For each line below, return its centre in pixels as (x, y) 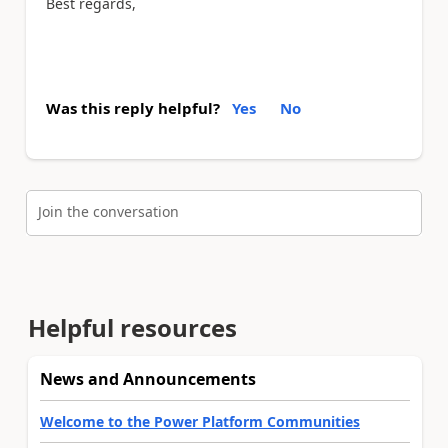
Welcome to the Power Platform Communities (200, 422)
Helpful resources (132, 328)
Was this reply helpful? (133, 107)
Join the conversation (108, 212)
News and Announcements (148, 379)
